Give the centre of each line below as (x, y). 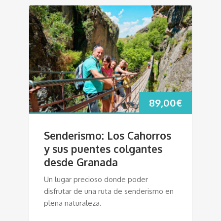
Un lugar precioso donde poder (96, 179)
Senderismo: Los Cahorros (108, 135)
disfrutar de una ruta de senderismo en (109, 191)
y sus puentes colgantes (103, 148)
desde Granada (81, 162)
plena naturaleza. (73, 203)
